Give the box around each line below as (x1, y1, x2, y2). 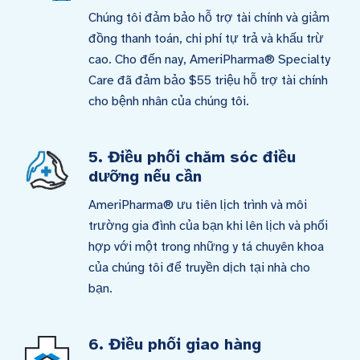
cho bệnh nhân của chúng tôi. (88, 93, 249, 109)
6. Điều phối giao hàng (88, 334, 261, 354)
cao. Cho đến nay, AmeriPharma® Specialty (88, 51, 330, 67)
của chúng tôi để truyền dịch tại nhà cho (88, 260, 310, 276)
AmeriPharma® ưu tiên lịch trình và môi (88, 197, 307, 213)
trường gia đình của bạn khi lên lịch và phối (88, 218, 328, 234)
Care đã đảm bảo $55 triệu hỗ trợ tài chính (88, 72, 328, 88)
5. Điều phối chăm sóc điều (88, 147, 296, 167)
